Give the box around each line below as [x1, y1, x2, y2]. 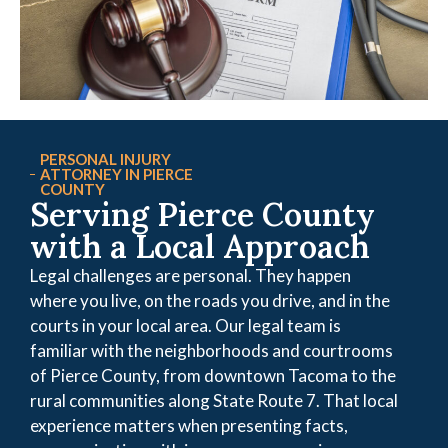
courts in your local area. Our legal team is [30, 314, 341, 336]
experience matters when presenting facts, [30, 414, 348, 436]
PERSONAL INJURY [40, 149, 172, 168]
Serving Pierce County [30, 193, 375, 235]
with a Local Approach [30, 225, 370, 267]
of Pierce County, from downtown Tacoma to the [30, 364, 396, 386]
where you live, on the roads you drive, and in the [30, 289, 390, 311]
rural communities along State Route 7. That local [30, 389, 398, 411]
